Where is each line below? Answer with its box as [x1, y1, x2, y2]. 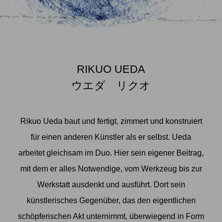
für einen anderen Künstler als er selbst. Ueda [31, 133, 191, 141]
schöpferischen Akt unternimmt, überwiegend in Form [18, 212, 204, 221]
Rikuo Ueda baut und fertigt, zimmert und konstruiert [20, 117, 202, 125]
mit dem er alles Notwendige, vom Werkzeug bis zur [20, 165, 202, 173]
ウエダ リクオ [71, 79, 151, 92]
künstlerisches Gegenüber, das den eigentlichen [26, 196, 196, 205]
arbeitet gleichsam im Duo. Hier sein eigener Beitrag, [18, 149, 204, 157]
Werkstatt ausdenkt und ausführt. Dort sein [37, 180, 185, 189]
